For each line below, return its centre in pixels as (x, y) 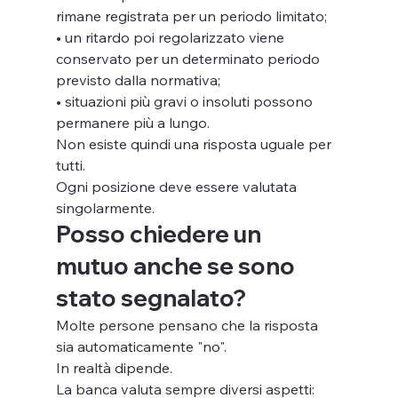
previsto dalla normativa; (138, 80)
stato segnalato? (151, 298)
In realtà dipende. (114, 367)
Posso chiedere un (160, 234)
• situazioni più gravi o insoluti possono (186, 101)
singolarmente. (105, 207)
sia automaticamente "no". (141, 346)
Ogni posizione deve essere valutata (178, 186)
